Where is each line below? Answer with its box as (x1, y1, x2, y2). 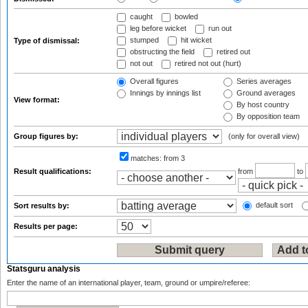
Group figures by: (14, 132, 80, 140)
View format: (14, 96, 62, 104)
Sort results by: (14, 201, 71, 210)
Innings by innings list (128, 89, 201, 98)
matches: (131, 154, 164, 162)
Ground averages (234, 89, 296, 98)
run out (206, 24, 232, 33)
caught (128, 12, 153, 21)
